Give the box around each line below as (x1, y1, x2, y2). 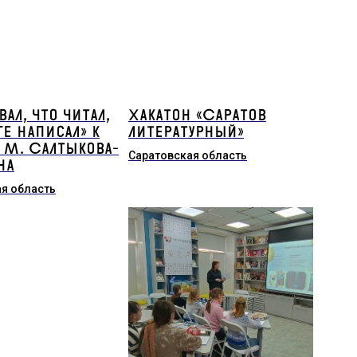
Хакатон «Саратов (127, 106, 266, 125)
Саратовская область (127, 149, 247, 162)
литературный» (127, 123, 244, 142)
